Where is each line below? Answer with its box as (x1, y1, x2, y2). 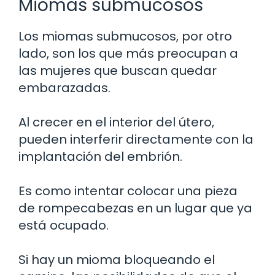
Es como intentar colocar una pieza (18, 182, 238, 199)
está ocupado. (18, 216, 109, 234)
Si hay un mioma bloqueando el (18, 250, 215, 268)
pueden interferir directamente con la (18, 130, 254, 148)
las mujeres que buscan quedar (18, 61, 217, 79)
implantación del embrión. (18, 147, 182, 165)
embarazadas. (18, 79, 110, 96)
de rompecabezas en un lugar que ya (18, 199, 252, 217)
